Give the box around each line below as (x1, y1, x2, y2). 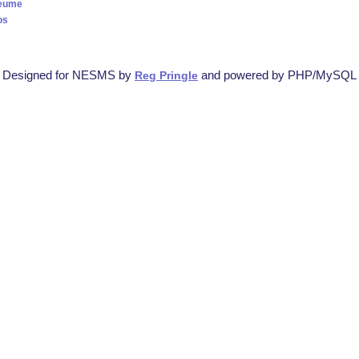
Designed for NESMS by (2, 67, 135, 82)
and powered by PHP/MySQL (198, 67, 357, 82)
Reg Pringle (135, 69, 198, 82)
